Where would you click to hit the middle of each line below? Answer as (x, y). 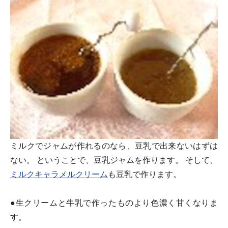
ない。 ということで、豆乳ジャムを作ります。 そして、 (114, 160)
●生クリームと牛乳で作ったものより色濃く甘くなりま (114, 203)
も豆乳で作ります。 (145, 174)
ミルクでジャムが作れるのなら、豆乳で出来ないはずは (114, 146)
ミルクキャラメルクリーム (59, 174)
